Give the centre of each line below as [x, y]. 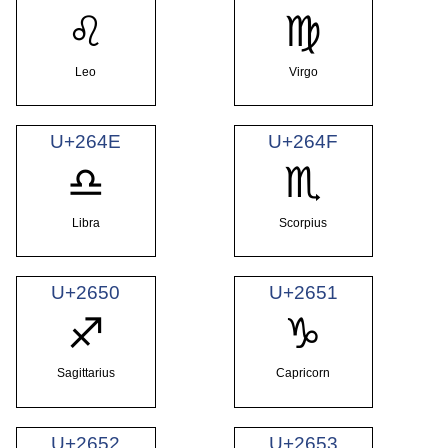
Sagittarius [85, 373]
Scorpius [303, 222]
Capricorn [303, 373]
